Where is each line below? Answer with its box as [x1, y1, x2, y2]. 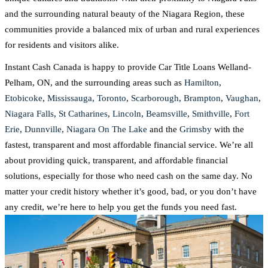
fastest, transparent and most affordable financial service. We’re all [5, 140, 253, 150]
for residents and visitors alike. [5, 40, 119, 50]
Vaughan [226, 93, 258, 103]
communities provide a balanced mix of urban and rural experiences [5, 25, 260, 34]
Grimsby [179, 124, 212, 134]
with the [212, 124, 244, 134]
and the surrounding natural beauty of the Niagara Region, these [5, 9, 245, 19]
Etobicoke [5, 93, 42, 103]
